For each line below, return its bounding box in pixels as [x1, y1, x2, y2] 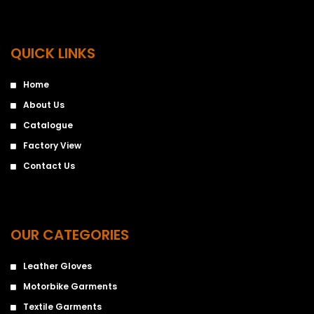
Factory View [23, 139, 81, 151]
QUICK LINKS [11, 43, 95, 63]
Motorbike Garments [23, 280, 117, 292]
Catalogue [23, 118, 73, 131]
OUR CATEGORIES [11, 224, 129, 245]
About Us [23, 98, 64, 111]
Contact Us [23, 159, 75, 172]
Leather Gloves [23, 259, 92, 272]
